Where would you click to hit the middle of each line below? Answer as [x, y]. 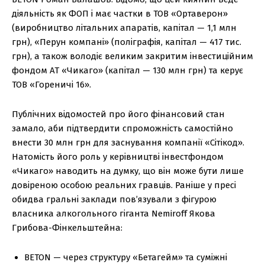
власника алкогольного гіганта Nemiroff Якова [114, 214]
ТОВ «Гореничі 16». [51, 85]
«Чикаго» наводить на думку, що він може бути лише [128, 171]
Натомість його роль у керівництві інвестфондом [118, 157]
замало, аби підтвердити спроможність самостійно [122, 129]
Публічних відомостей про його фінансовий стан [118, 114]
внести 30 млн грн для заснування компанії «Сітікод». [128, 143]
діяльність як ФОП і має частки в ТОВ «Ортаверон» [120, 14]
